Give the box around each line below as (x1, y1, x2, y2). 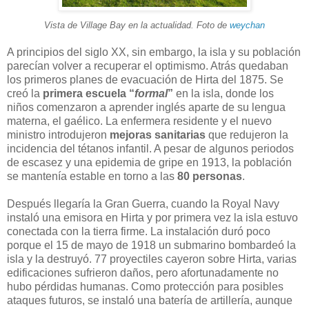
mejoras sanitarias (110, 128, 206, 141)
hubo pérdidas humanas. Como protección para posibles (7, 280, 283, 292)
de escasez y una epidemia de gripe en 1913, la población (7, 156, 292, 168)
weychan (230, 19, 265, 30)
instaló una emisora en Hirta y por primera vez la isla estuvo (7, 211, 298, 223)
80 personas (175, 170, 242, 182)
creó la (7, 87, 43, 99)
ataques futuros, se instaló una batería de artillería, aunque (7, 294, 292, 306)
